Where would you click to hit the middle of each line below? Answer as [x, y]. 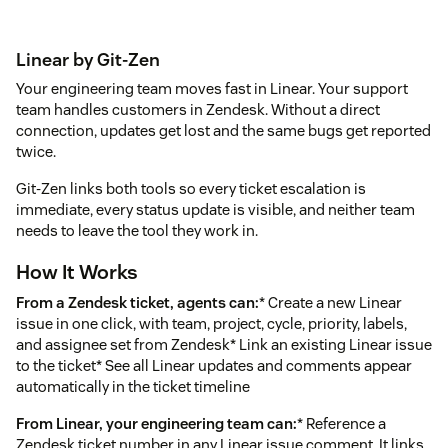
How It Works [77, 272]
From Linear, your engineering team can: [156, 423]
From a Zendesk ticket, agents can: [137, 302]
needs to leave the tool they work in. [137, 230]
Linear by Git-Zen [88, 59]
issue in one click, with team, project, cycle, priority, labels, [211, 323]
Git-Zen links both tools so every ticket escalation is [191, 188]
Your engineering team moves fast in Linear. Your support [212, 88]
